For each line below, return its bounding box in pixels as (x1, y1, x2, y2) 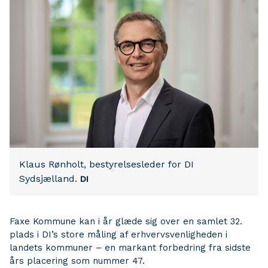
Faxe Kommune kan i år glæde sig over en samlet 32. (10, 216, 242, 227)
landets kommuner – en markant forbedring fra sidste (10, 242, 251, 253)
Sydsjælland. (19, 173, 77, 184)
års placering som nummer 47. (10, 255, 145, 266)
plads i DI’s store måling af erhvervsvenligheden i (10, 229, 227, 240)
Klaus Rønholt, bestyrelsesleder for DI (19, 159, 194, 170)
